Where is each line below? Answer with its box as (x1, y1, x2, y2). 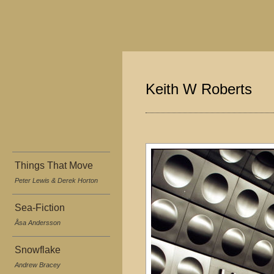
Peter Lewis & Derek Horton (15, 177, 98, 184)
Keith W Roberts (146, 81, 252, 98)
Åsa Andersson (15, 219, 61, 226)
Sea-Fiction (15, 202, 65, 213)
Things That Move (15, 160, 93, 171)
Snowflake (15, 245, 61, 255)
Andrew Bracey (15, 261, 61, 268)
